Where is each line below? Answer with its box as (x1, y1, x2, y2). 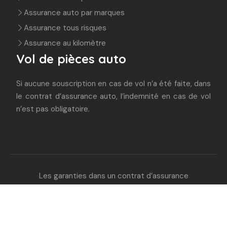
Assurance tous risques (24, 23, 106, 33)
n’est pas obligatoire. (16, 104, 90, 114)
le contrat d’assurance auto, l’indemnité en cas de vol (16, 91, 211, 101)
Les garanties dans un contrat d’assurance (39, 171, 188, 181)
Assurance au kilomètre (24, 38, 106, 48)
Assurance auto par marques (24, 8, 125, 18)
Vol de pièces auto (16, 51, 126, 66)
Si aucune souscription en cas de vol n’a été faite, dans (16, 79, 211, 89)
